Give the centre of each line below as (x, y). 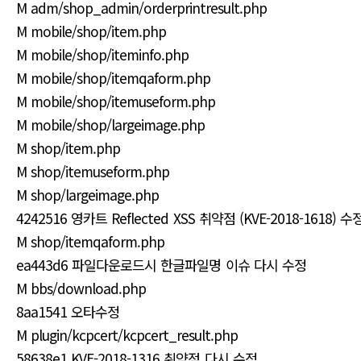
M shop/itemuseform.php (93, 171)
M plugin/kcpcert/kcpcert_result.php (127, 335)
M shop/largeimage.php (88, 195)
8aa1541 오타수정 (68, 311)
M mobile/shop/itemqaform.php (114, 78)
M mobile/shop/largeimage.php (111, 124)
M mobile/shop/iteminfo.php (103, 54)
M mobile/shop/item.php (91, 31)
